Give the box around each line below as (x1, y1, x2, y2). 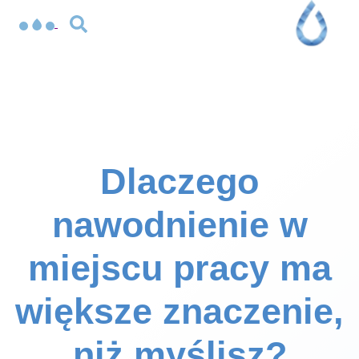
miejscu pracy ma (27, 248, 332, 288)
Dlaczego (100, 161, 259, 202)
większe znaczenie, (15, 291, 344, 332)
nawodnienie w (51, 204, 308, 245)
